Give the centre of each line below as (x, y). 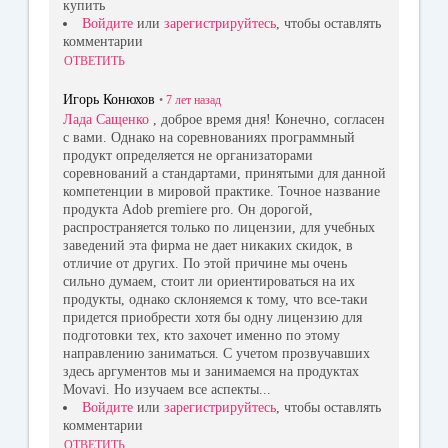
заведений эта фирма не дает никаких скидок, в (208, 246)
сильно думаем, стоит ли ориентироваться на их (209, 282)
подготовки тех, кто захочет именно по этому (201, 336)
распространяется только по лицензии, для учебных (219, 228)
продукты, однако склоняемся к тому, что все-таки (215, 300)
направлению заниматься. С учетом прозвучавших (216, 354)
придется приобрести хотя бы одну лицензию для (212, 318)
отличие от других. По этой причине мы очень (205, 264)
